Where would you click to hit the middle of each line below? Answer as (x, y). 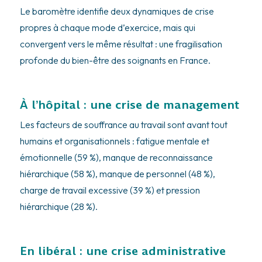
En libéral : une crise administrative (123, 251)
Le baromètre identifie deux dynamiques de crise (117, 11)
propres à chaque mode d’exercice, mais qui (107, 28)
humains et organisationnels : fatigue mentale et (114, 141)
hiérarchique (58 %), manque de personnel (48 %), (117, 174)
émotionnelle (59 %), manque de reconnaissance (116, 158)
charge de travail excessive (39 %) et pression (110, 190)
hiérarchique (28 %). (58, 207)
